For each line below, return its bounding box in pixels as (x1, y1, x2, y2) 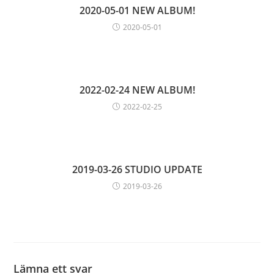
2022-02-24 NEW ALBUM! (79, 83, 195, 97)
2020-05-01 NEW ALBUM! (79, 4, 195, 18)
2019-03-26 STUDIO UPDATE (72, 163, 202, 177)
